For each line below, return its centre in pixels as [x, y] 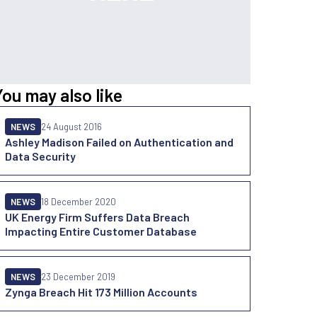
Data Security [40, 156]
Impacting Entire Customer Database [101, 231]
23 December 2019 [78, 277]
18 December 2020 [79, 202]
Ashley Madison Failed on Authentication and [119, 142]
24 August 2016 [71, 127]
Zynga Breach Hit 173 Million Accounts [101, 292]
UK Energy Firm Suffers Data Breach [97, 217]
